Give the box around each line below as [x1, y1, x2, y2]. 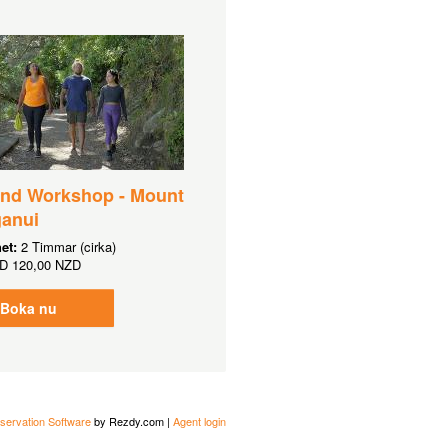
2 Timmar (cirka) [20, 237, 116, 256]
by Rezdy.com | [91, 413, 173, 429]
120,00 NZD [11, 255, 81, 274]
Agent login [173, 413, 226, 429]
